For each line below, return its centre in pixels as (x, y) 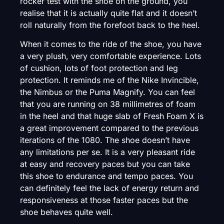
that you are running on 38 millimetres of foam (108, 104)
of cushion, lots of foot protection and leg (99, 68)
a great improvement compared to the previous (109, 128)
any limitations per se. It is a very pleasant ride (107, 152)
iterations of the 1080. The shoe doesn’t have (105, 140)
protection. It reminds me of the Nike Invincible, (109, 80)
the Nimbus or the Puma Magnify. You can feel (107, 92)
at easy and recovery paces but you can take (105, 164)
